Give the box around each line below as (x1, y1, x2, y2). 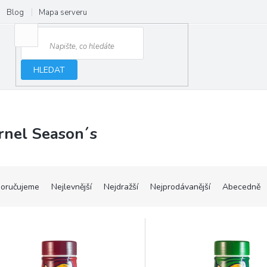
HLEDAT (33, 64, 66, 76)
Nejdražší (104, 181, 138, 193)
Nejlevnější (51, 181, 92, 193)
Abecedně (222, 181, 260, 193)
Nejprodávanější (150, 181, 210, 193)
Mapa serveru (39, 7, 87, 18)
